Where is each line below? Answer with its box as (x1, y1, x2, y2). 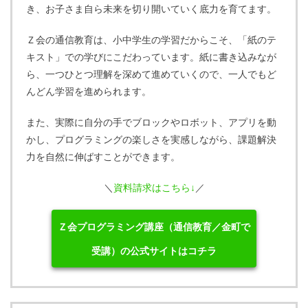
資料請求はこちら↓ (113, 181, 195, 193)
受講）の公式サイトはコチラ (91, 244, 217, 256)
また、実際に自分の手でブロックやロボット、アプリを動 (26, 115, 276, 128)
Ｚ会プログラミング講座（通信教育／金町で (58, 220, 250, 232)
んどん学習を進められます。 (26, 85, 151, 97)
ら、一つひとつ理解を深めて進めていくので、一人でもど (26, 67, 276, 80)
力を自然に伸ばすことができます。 (26, 150, 180, 162)
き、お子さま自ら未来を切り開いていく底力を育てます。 (26, 2, 276, 14)
